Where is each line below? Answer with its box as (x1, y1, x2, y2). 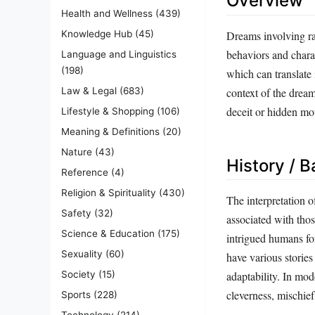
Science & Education (61, 227, 155, 239)
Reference (61, 166, 108, 178)
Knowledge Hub (61, 27, 132, 39)
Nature (61, 146, 92, 157)
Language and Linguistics (61, 48, 176, 60)
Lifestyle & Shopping (61, 105, 154, 117)
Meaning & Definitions (61, 125, 160, 137)
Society (61, 268, 96, 280)
